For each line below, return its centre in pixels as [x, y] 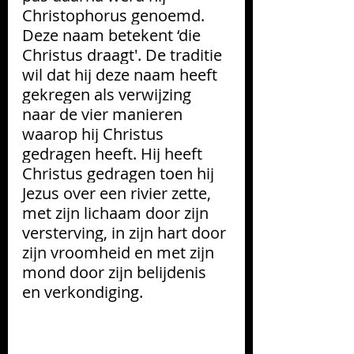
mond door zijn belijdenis [116, 273]
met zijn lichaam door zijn [117, 213]
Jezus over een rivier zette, [119, 194]
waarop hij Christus [95, 134]
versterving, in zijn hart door [126, 233]
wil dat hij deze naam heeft [122, 75]
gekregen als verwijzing [109, 95]
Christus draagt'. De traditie [124, 55]
